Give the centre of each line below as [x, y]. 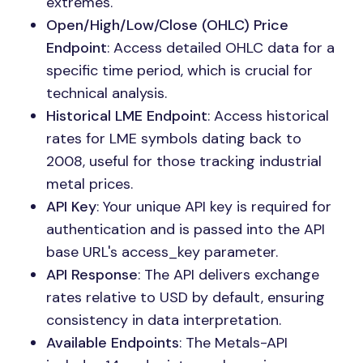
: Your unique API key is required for [214, 207]
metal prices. [90, 184]
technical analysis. [107, 93]
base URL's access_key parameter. [162, 252]
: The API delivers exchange [228, 275]
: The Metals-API [233, 343]
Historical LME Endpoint [127, 116]
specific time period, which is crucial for [179, 70]
